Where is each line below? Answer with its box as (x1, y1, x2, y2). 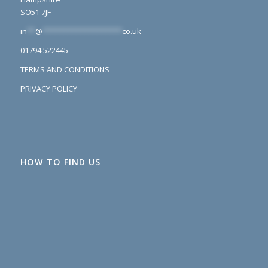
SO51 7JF (20, 7, 51, 18)
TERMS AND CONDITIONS (20, 64, 109, 75)
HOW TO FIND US (20, 156, 100, 167)
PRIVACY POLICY (20, 83, 77, 95)
